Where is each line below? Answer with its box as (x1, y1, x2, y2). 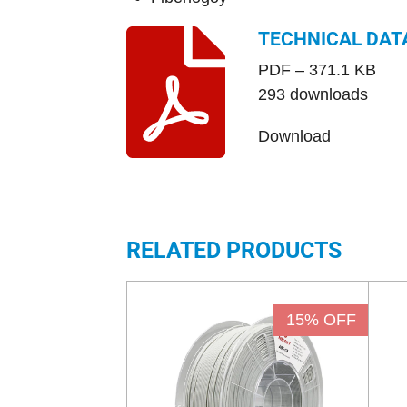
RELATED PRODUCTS (126, 237, 342, 264)
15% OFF (285, 310, 356, 329)
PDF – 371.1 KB (257, 60, 376, 79)
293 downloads (257, 84, 368, 104)
